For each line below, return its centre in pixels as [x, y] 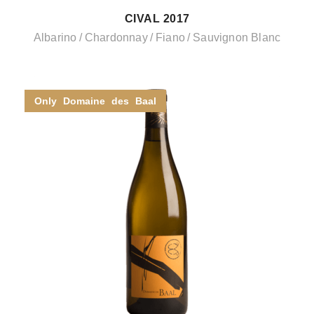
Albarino [55, 37]
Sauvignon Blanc [237, 37]
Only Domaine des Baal [95, 101]
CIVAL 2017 [157, 19]
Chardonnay [116, 37]
